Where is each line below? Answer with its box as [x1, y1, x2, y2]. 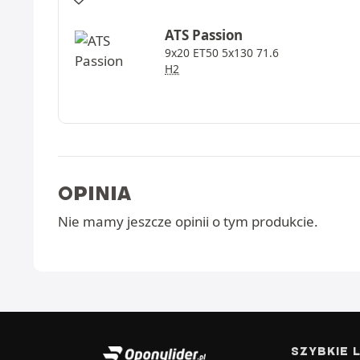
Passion [192, 25, 243, 44]
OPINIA [58, 181, 131, 205]
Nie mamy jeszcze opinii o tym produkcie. [58, 212, 318, 231]
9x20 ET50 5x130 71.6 [165, 44, 280, 60]
